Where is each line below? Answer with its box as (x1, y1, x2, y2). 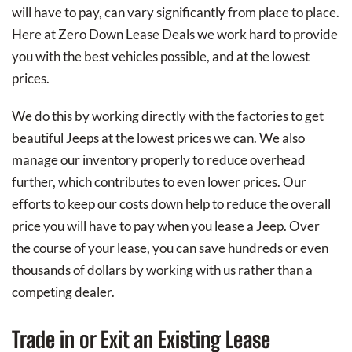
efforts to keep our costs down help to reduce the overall (12, 196, 331, 213)
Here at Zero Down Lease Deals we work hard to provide (12, 26, 338, 43)
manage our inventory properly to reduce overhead (12, 152, 306, 169)
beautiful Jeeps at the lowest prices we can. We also (12, 130, 305, 147)
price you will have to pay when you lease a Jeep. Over (12, 218, 320, 235)
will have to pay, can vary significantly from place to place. (12, 4, 339, 21)
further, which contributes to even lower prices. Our (12, 174, 306, 191)
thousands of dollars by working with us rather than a (12, 262, 313, 279)
